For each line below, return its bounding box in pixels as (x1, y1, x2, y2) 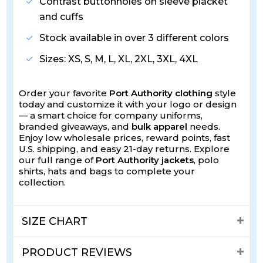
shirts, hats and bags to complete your (19, 166, 195, 177)
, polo (194, 154, 220, 166)
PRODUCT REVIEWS (22, 246, 133, 259)
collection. (19, 177, 66, 188)
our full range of (19, 154, 96, 166)
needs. (187, 121, 221, 133)
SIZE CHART (22, 215, 88, 228)
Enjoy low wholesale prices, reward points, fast (19, 132, 231, 144)
